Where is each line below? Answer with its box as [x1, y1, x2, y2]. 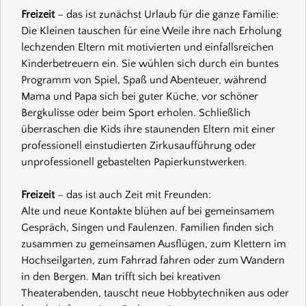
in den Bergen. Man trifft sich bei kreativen [21, 270, 221, 283]
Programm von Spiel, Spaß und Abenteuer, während [21, 73, 266, 86]
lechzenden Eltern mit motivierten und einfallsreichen [21, 40, 274, 53]
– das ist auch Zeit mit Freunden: [57, 188, 211, 201]
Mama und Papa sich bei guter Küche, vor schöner [21, 89, 258, 102]
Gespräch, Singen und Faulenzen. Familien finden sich [21, 221, 274, 234]
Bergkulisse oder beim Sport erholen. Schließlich [21, 106, 251, 119]
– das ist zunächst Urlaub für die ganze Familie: [57, 8, 279, 20]
